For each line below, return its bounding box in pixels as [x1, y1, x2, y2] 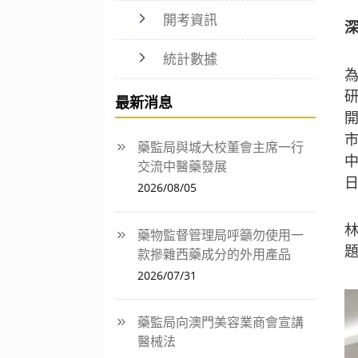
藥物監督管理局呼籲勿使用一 [137, 225, 304, 244]
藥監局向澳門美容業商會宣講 [137, 313, 304, 331]
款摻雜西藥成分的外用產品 [137, 245, 291, 263]
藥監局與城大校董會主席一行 [137, 138, 304, 156]
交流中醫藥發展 [137, 157, 227, 175]
